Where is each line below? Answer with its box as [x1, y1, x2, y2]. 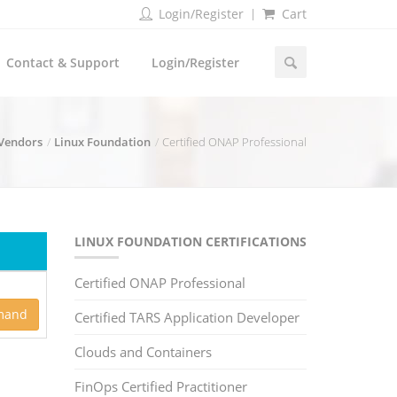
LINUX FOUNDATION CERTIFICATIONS [74, 233, 307, 250]
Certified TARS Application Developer [74, 308, 300, 326]
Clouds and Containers [74, 343, 212, 361]
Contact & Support [6, 54, 120, 71]
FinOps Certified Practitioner [74, 378, 247, 395]
